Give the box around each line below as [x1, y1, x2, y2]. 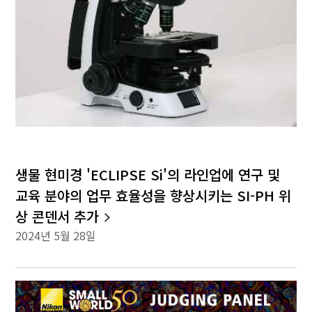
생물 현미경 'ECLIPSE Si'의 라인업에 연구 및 [15, 164, 281, 185]
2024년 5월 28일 [15, 227, 97, 244]
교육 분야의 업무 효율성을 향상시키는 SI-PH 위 [15, 185, 292, 206]
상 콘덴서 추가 [15, 206, 100, 227]
